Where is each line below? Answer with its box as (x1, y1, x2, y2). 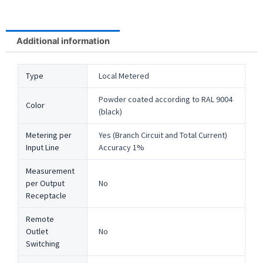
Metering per (25, 129, 72, 140)
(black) (98, 106, 122, 117)
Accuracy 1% (98, 141, 144, 153)
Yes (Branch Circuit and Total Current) (98, 129, 227, 140)
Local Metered (98, 70, 149, 81)
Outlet (25, 225, 48, 237)
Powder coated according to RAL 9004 (98, 93, 232, 104)
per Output (25, 177, 65, 188)
